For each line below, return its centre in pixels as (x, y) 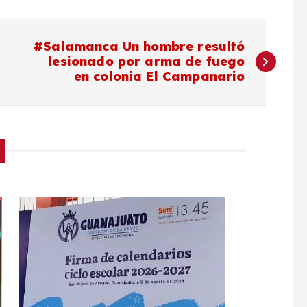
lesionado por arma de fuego (147, 61)
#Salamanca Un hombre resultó (139, 46)
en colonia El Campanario (159, 76)
